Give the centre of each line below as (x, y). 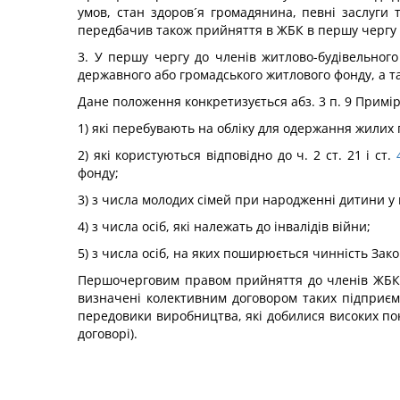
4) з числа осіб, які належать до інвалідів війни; (224, 226)
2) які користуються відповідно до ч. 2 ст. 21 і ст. (234, 155)
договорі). (108, 333)
